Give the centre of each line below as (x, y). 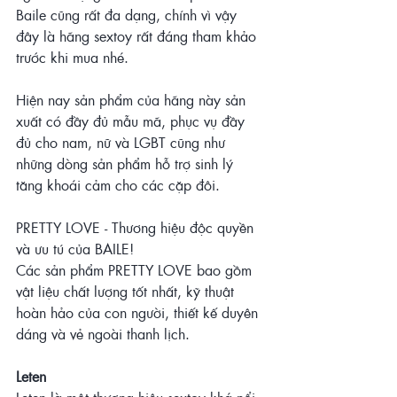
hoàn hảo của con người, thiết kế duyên (139, 313)
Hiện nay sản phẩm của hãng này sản (133, 100)
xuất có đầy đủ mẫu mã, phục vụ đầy (132, 121)
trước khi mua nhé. (74, 58)
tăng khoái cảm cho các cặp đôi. (118, 185)
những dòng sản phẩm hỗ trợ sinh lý (127, 164)
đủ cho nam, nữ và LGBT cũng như (123, 143)
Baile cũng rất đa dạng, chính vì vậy (128, 15)
